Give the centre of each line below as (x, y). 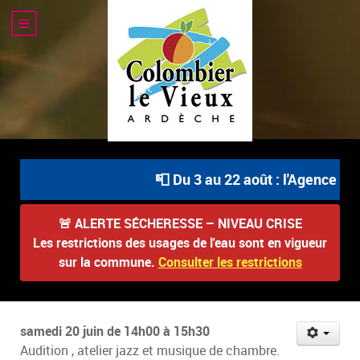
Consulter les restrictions (230, 262)
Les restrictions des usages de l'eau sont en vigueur (180, 242)
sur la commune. (108, 262)
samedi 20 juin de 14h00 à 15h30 (115, 331)
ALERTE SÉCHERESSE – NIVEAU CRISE (188, 223)
